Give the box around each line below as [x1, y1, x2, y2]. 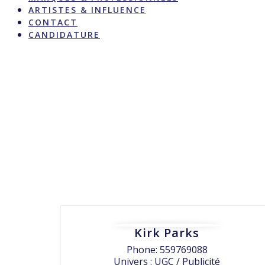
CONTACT [28, 17, 77, 28]
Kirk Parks [134, 225, 200, 241]
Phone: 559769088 [126, 243, 208, 256]
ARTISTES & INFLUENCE [28, 4, 146, 15]
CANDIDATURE [28, 29, 100, 40]
